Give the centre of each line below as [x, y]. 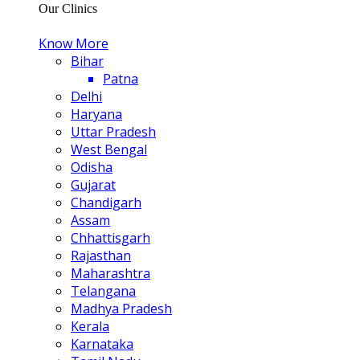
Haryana [96, 114]
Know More [74, 43]
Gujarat [93, 185]
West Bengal [109, 149]
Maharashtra [110, 273]
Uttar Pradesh [113, 132]
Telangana [103, 291]
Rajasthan [101, 256]
